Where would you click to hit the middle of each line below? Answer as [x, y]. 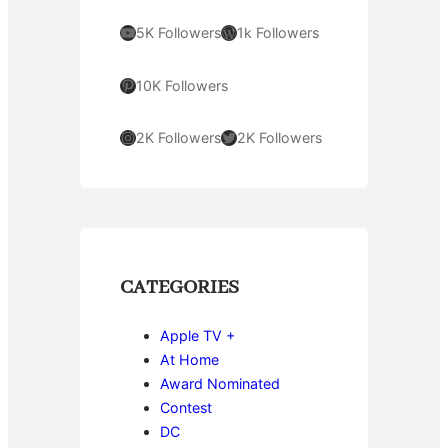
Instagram [126, 136]
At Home [189, 359]
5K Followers [178, 32]
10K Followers [182, 85]
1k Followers [278, 32]
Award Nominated [220, 383]
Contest [186, 407]
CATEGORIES [179, 287]
